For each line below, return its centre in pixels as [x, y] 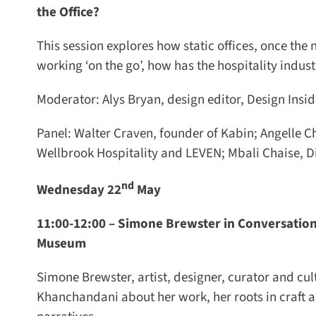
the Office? [63, 12]
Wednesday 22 [74, 190]
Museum [56, 244]
